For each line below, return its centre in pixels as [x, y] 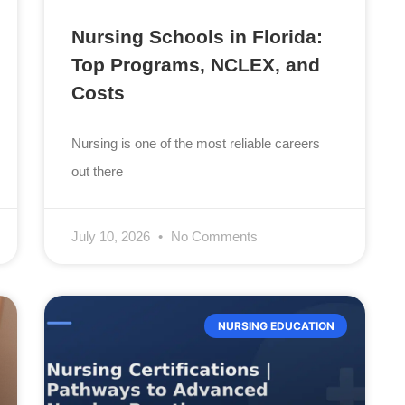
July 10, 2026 [113, 237]
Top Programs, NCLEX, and [196, 65]
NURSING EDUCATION [276, 325]
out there [98, 172]
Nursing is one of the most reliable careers [196, 144]
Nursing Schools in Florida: [198, 37]
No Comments [213, 237]
